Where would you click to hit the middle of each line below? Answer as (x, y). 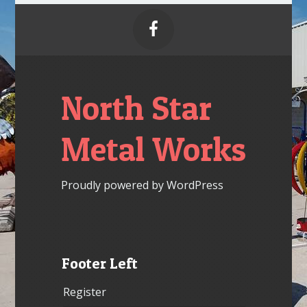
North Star (136, 108)
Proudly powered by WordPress (142, 185)
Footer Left (100, 263)
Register (85, 292)
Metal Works (153, 149)
